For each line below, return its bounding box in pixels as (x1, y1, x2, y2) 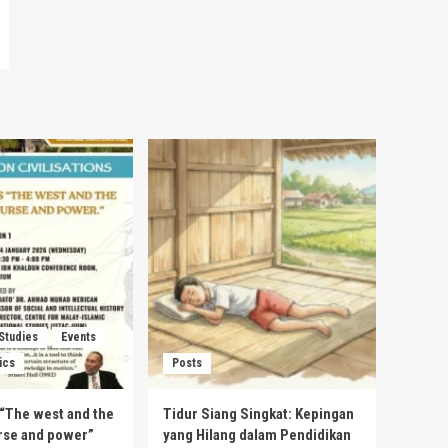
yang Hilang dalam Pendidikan (163, 425, 351, 444)
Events (61, 329, 96, 344)
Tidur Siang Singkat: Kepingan (163, 404, 354, 423)
